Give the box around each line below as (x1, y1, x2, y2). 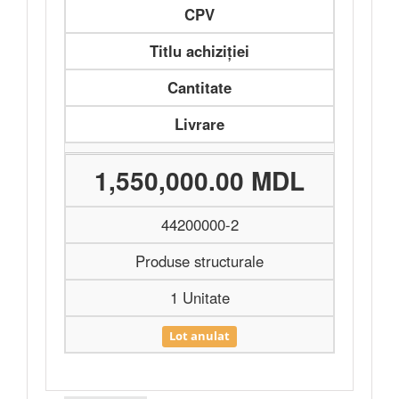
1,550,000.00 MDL (94, 162, 305, 199)
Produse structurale (135, 250, 264, 272)
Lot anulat (169, 329, 230, 344)
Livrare (175, 113, 224, 134)
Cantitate (167, 77, 232, 98)
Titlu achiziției (150, 40, 249, 61)
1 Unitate (169, 287, 230, 308)
